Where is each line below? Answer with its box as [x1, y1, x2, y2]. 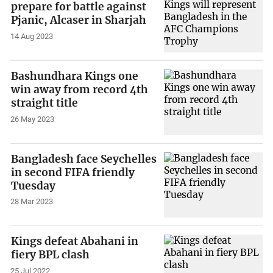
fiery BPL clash [11, 248, 90, 262]
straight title [11, 96, 79, 110]
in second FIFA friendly [11, 165, 135, 179]
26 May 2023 [10, 114, 55, 124]
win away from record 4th [11, 82, 149, 96]
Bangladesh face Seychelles [11, 152, 157, 166]
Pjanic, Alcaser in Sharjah [11, 13, 147, 27]
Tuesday [11, 179, 56, 193]
